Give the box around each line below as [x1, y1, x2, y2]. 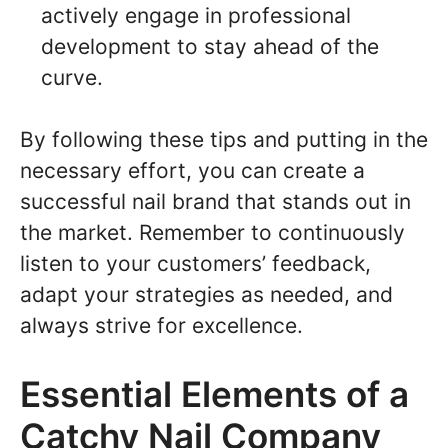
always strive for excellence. [20, 313, 303, 339]
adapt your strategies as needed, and [20, 282, 393, 308]
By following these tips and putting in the [20, 127, 428, 153]
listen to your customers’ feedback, [20, 251, 371, 277]
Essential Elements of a [20, 372, 409, 415]
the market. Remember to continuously [20, 220, 405, 246]
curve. [41, 64, 103, 90]
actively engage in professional [41, 2, 351, 28]
